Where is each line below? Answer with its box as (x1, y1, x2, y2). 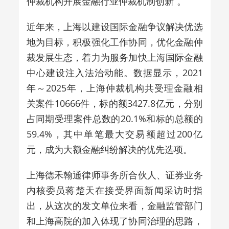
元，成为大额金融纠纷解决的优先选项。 (26, 143, 192, 155)
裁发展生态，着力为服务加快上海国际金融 (26, 51, 203, 63)
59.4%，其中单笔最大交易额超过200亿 (26, 127, 203, 140)
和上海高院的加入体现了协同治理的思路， (26, 214, 203, 227)
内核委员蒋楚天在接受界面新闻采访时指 (26, 184, 203, 196)
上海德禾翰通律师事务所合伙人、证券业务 (26, 168, 203, 181)
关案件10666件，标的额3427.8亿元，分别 (26, 97, 203, 109)
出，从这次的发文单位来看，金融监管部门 (26, 199, 203, 212)
